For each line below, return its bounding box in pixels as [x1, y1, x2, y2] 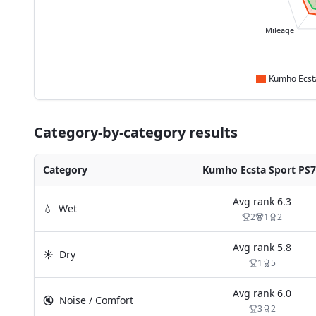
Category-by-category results [34, 123, 238, 142]
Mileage [265, 25, 295, 36]
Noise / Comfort [59, 293, 133, 307]
